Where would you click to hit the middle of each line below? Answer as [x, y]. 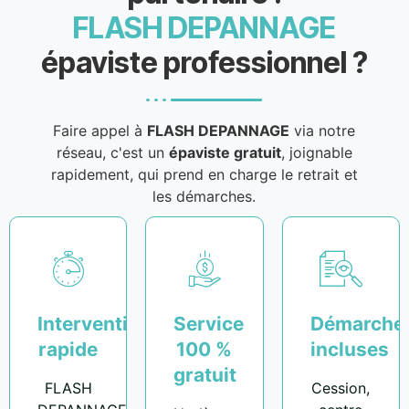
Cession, [341, 388]
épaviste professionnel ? [204, 63]
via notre [323, 131]
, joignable [316, 153]
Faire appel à [100, 131]
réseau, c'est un [112, 153]
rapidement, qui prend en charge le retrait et [204, 175]
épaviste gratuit [225, 153]
